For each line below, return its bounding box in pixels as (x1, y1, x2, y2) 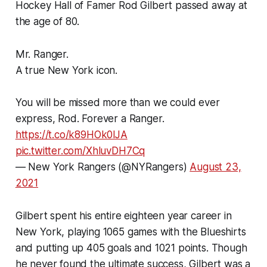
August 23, (190, 160, 241, 173)
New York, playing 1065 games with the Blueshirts (15, 225, 246, 238)
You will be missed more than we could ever (15, 96, 220, 108)
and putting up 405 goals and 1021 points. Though (15, 241, 247, 254)
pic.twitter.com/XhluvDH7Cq (15, 144, 145, 157)
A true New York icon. (15, 64, 118, 76)
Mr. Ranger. (15, 48, 69, 60)
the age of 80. (15, 15, 80, 27)
